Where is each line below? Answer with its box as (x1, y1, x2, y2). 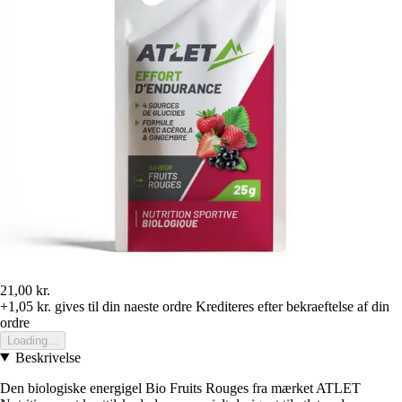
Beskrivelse (14, 349, 81, 365)
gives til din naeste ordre (51, 298, 192, 314)
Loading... (7, 333, 58, 347)
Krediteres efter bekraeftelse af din (196, 298, 389, 314)
